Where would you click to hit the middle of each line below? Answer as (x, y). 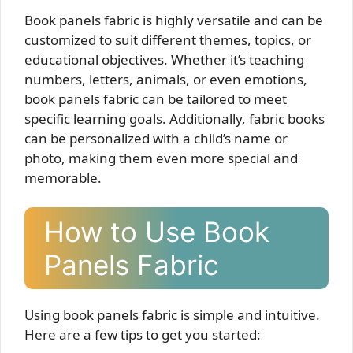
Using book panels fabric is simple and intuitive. (172, 315)
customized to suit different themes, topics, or (168, 39)
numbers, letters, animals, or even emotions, (166, 79)
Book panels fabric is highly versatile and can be (174, 20)
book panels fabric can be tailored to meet (156, 98)
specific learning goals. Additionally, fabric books (175, 118)
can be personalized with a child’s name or (156, 138)
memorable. (63, 177)
